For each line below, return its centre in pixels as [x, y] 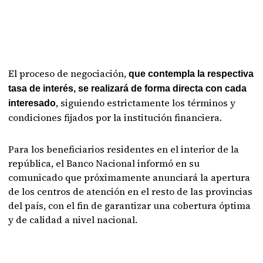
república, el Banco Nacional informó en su [104, 163]
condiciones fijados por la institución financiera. [115, 117]
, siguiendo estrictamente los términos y [146, 103]
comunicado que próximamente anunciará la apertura [129, 177]
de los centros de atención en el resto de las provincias [131, 191]
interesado [32, 103]
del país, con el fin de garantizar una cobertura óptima [130, 205]
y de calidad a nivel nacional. [73, 220]
